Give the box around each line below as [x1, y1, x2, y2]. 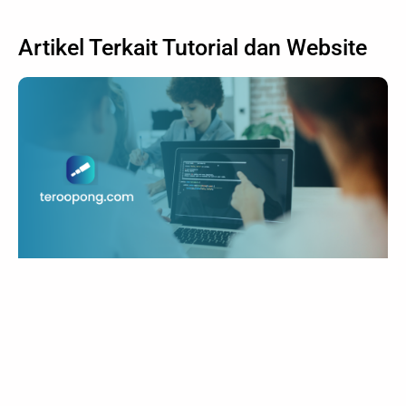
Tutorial [162, 34, 238, 61]
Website [286, 34, 367, 61]
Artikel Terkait [18, 34, 162, 61]
